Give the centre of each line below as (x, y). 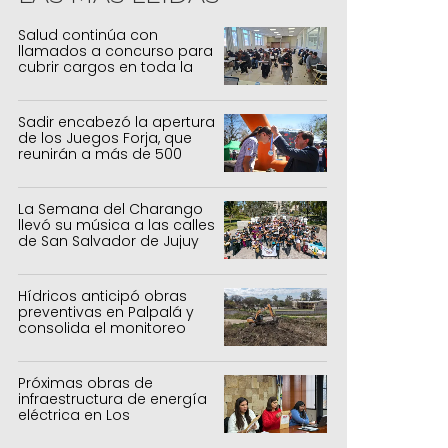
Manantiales (62, 430)
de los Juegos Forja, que (105, 137)
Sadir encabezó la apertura (116, 121)
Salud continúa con (88, 35)
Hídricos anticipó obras (102, 295)
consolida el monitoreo (102, 327)
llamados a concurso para (115, 51)
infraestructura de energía (112, 398)
